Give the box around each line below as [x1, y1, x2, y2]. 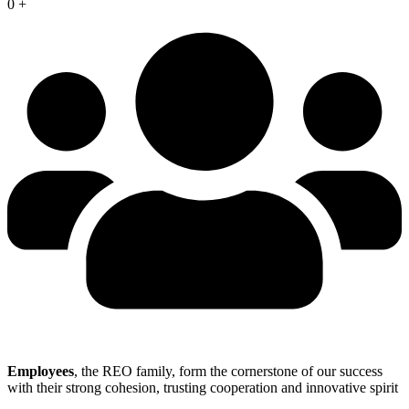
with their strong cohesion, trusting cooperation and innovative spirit [7, 379, 398, 395]
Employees [7, 362, 74, 379]
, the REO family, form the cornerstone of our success [74, 362, 383, 379]
